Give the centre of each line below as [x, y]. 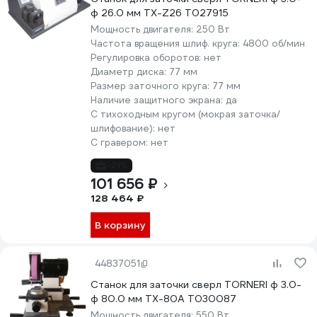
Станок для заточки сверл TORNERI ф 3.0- [196, 284]
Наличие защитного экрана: [158, 100]
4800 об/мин [274, 44]
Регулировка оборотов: [147, 58]
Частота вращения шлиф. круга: [167, 44]
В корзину [120, 225]
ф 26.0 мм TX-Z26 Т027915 [160, 13]
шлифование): [124, 128]
